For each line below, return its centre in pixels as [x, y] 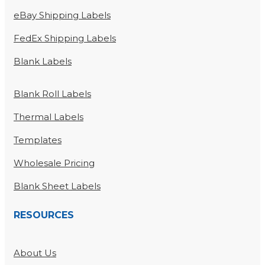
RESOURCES [44, 215]
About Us [35, 253]
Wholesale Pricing [54, 163]
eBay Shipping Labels [62, 15]
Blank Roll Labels [52, 94]
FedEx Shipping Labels [65, 38]
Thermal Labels [49, 117]
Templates [38, 140]
